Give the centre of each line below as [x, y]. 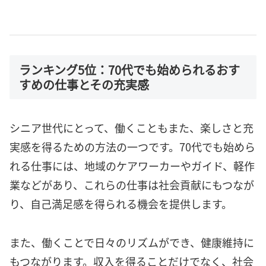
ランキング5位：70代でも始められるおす [129, 69]
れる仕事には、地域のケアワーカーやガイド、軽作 [132, 166]
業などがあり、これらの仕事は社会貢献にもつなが [132, 185]
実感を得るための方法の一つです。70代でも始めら [132, 147]
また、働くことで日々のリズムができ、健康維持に [132, 242]
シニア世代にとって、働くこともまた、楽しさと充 [132, 128]
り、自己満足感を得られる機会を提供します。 [121, 204]
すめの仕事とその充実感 [84, 84]
